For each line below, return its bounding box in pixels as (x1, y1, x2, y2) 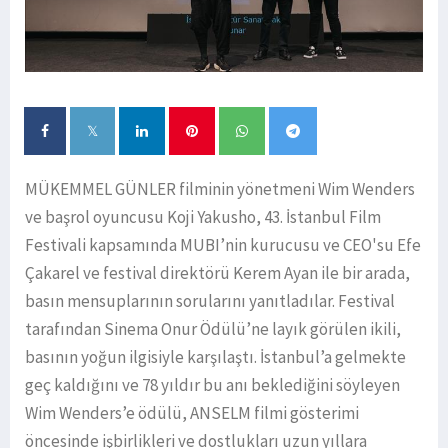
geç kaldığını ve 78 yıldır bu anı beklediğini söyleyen (25, 374, 400, 397)
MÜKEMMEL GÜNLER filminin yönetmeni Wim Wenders (25, 178, 415, 201)
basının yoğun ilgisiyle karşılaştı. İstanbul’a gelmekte (25, 346, 406, 369)
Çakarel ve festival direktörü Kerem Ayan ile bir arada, (25, 262, 410, 285)
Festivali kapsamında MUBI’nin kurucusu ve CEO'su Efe (25, 234, 421, 257)
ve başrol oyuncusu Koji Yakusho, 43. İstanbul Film (25, 206, 381, 229)
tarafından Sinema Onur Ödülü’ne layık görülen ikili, (25, 318, 401, 341)
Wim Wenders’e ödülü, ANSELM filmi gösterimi (25, 402, 359, 425)
